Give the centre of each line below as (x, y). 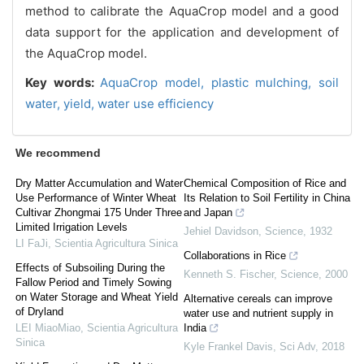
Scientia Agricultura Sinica (116, 243)
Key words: (63, 82)
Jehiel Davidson (221, 231)
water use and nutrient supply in (258, 313)
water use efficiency (156, 103)
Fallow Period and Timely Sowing (93, 282)
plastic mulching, (265, 82)
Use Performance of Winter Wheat (96, 197)
